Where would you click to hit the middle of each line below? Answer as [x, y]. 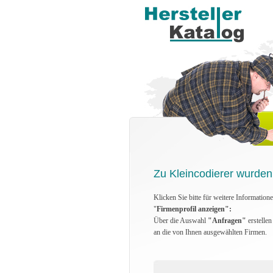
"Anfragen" [227, 221]
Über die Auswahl [181, 221]
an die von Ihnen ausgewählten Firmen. [210, 232]
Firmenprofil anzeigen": [194, 209]
